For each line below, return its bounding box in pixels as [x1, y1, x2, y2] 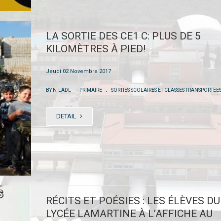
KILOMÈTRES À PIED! [45, 42, 146, 55]
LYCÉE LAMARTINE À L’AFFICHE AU [45, 207, 213, 220]
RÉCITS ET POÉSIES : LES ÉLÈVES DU [45, 194, 220, 207]
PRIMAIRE [79, 87, 102, 93]
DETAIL [56, 112, 78, 120]
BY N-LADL [45, 87, 72, 93]
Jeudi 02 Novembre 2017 [45, 68, 111, 74]
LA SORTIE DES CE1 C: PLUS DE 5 [45, 30, 201, 42]
